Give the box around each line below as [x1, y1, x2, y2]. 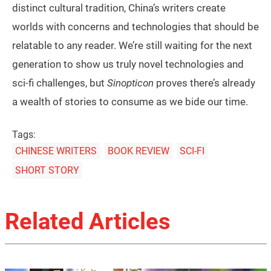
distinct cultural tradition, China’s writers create [12, 2, 226, 15]
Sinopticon [107, 77, 154, 90]
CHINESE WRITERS [15, 145, 97, 157]
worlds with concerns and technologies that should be [12, 21, 259, 33]
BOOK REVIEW [107, 145, 169, 157]
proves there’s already [154, 77, 255, 90]
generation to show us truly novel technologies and [12, 58, 244, 71]
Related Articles [4, 208, 171, 235]
